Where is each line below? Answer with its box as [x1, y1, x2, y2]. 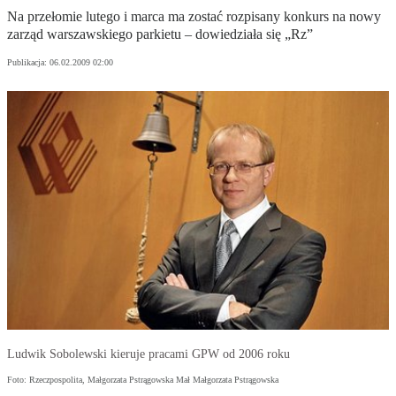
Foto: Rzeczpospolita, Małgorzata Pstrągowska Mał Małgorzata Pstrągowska [7, 375, 278, 385]
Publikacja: [7, 57, 49, 68]
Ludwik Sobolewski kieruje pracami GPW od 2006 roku [7, 347, 290, 362]
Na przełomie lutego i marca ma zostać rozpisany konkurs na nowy [7, 9, 381, 25]
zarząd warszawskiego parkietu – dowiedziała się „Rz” [7, 27, 313, 42]
